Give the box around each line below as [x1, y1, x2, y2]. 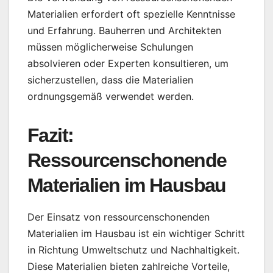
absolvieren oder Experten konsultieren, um [27, 57, 229, 69]
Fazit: [27, 124, 74, 146]
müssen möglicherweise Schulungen [27, 40, 193, 53]
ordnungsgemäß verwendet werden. [27, 90, 194, 102]
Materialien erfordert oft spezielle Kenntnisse [27, 7, 235, 20]
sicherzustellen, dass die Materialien [27, 73, 193, 86]
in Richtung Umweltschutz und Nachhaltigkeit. [27, 243, 239, 256]
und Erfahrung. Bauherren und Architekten [27, 24, 221, 37]
